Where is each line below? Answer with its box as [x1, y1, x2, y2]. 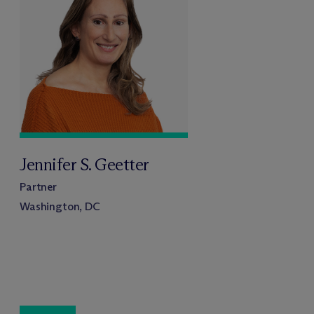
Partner [20, 179, 57, 193]
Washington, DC [20, 199, 100, 213]
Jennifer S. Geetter [20, 153, 149, 175]
